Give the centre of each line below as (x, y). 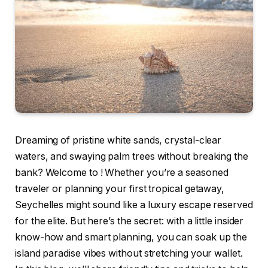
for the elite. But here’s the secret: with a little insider (130, 221)
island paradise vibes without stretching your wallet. (129, 254)
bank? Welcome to (58, 173)
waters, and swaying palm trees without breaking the (132, 157)
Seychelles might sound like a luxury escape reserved (134, 205)
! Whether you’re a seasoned (164, 173)
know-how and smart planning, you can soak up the (131, 237)
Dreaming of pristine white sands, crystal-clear (118, 141)
